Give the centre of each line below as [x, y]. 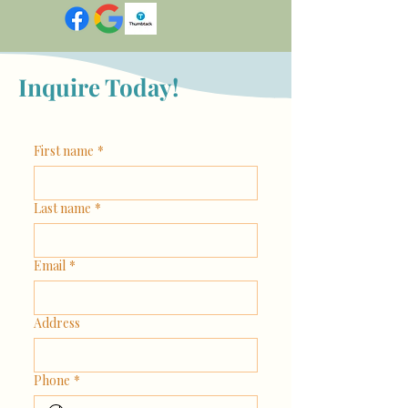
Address [57, 323]
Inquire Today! [98, 87]
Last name [62, 208]
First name [64, 151]
